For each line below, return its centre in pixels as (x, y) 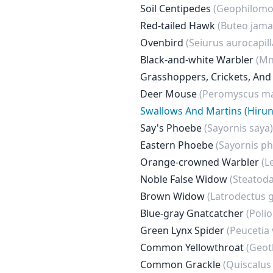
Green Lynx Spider (183, 230)
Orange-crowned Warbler (201, 162)
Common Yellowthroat (193, 247)
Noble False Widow (185, 179)
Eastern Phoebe (178, 145)
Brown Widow (174, 196)
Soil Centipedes (177, 9)
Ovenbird (163, 43)
